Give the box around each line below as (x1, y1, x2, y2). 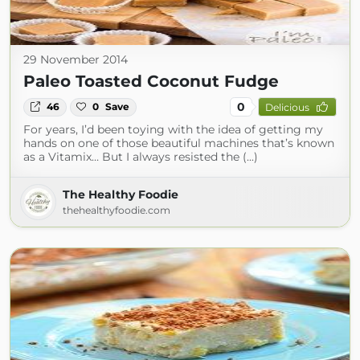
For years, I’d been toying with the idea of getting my (23, 122, 323, 137)
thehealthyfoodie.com (63, 204, 170, 217)
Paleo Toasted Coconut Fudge (23, 72, 279, 92)
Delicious (264, 100, 309, 113)
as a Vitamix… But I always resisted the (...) (23, 149, 258, 165)
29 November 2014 (23, 52, 128, 67)
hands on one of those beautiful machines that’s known (23, 136, 334, 151)
